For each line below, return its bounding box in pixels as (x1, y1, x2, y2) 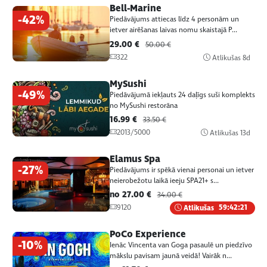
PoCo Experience (109, 227, 186, 241)
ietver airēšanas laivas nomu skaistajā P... (109, 25, 237, 36)
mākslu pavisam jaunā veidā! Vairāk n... (109, 250, 232, 261)
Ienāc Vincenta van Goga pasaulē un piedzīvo (109, 240, 252, 250)
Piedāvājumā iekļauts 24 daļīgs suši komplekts (109, 89, 255, 100)
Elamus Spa (109, 152, 160, 166)
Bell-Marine (109, 2, 162, 15)
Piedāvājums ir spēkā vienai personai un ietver (109, 164, 254, 175)
